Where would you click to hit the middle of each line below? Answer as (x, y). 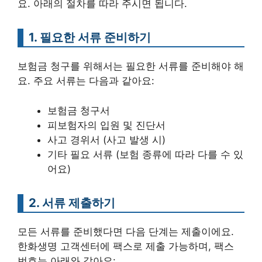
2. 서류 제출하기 (72, 202)
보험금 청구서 (79, 110)
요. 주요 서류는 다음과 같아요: (86, 81)
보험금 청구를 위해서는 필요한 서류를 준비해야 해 (131, 66)
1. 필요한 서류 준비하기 (90, 37)
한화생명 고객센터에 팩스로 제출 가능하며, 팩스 (126, 246)
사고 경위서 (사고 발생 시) (106, 139)
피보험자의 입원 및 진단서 (106, 125)
